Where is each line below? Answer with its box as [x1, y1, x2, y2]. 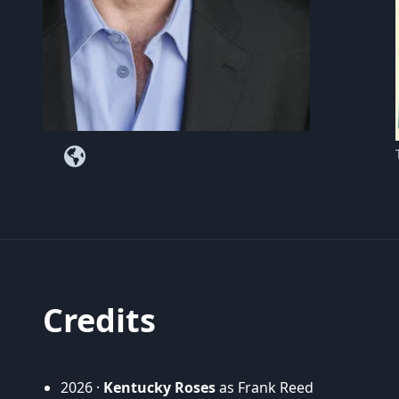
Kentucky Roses [103, 377, 216, 397]
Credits [43, 297, 156, 342]
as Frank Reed [216, 377, 313, 397]
